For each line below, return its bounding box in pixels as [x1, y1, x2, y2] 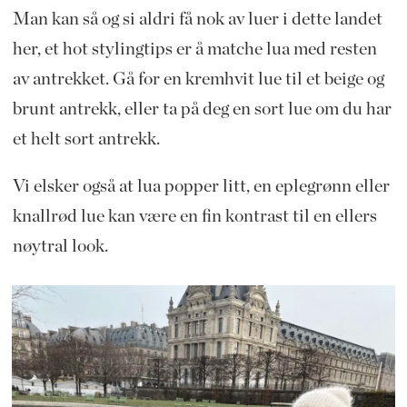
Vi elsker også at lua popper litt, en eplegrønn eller [12, 177, 390, 196]
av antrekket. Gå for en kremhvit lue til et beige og [12, 69, 384, 88]
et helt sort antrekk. [12, 129, 164, 148]
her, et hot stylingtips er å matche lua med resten [12, 39, 377, 58]
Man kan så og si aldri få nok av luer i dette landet [12, 9, 382, 28]
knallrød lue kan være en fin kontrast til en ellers [12, 207, 377, 226]
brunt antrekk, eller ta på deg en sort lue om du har [12, 99, 392, 118]
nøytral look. [12, 237, 112, 256]
